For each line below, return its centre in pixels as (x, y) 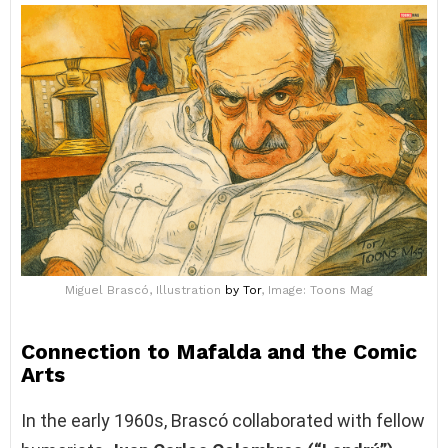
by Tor (243, 289)
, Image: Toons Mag (317, 289)
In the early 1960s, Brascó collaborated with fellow (223, 420)
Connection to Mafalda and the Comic (219, 351)
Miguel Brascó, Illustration (145, 289)
